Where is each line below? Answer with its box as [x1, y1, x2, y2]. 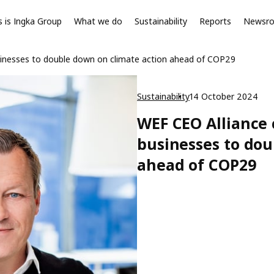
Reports [199, 15, 231, 27]
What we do [74, 15, 122, 27]
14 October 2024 [190, 91, 258, 102]
